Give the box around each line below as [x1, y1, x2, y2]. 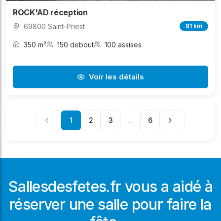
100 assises [105, 40, 142, 49]
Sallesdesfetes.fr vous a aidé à [8, 177, 213, 195]
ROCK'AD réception [13, 7, 88, 17]
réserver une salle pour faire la [9, 195, 212, 213]
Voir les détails [89, 72, 144, 81]
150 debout [57, 40, 94, 49]
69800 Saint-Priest [24, 22, 85, 31]
